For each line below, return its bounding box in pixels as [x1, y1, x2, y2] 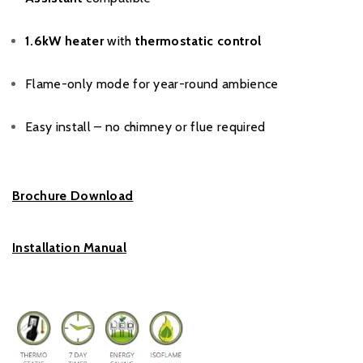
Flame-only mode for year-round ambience [25, 76, 279, 92]
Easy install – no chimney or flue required [25, 119, 266, 135]
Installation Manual [12, 240, 127, 256]
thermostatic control [135, 33, 262, 49]
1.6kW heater [25, 33, 104, 49]
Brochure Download [12, 188, 134, 204]
